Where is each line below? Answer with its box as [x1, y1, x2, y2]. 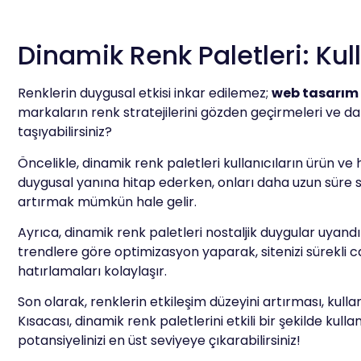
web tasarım [272, 84, 359, 103]
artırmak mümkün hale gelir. [18, 192, 197, 211]
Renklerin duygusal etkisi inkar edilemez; [18, 84, 272, 103]
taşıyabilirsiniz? [18, 122, 112, 142]
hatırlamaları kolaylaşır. [18, 261, 167, 280]
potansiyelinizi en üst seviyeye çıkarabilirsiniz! [18, 331, 301, 351]
